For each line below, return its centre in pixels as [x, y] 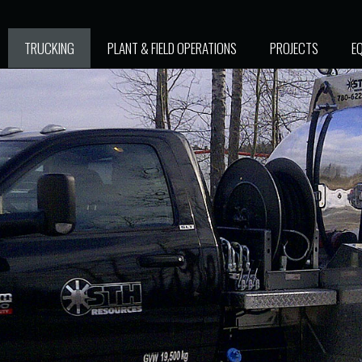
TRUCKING [49, 48]
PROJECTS [294, 48]
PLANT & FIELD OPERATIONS [172, 48]
